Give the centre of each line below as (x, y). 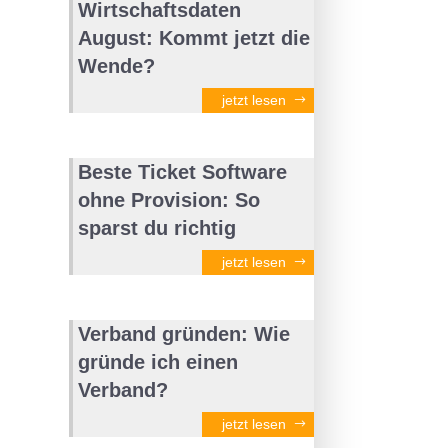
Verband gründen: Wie (183, 333)
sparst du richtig (156, 227)
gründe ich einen (157, 361)
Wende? (116, 65)
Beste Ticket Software (182, 171)
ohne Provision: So (168, 199)
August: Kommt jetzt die (193, 37)
